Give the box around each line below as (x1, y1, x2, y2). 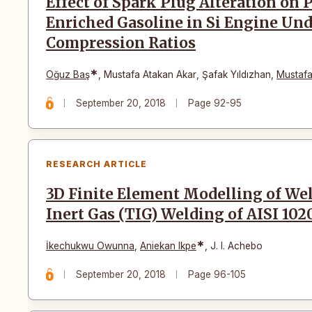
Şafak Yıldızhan (202, 68, 271, 80)
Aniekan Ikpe (140, 240, 196, 251)
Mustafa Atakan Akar (104, 68, 196, 80)
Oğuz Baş (46, 68, 90, 80)
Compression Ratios (46, 33, 196, 52)
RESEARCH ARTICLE (46, 158, 147, 169)
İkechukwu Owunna (46, 240, 134, 251)
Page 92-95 (188, 97, 242, 109)
